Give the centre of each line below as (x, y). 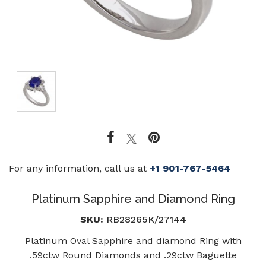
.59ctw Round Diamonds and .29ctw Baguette (133, 255)
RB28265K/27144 (145, 219)
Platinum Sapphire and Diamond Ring (133, 199)
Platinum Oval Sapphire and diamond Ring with (133, 240)
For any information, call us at (79, 168)
